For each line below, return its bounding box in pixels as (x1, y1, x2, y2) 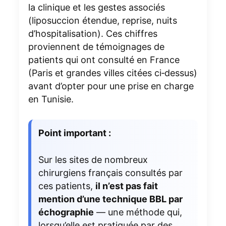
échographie (38, 206, 94, 217)
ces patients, (38, 180, 95, 191)
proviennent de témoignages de (28, 41, 164, 52)
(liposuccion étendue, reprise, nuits (28, 15, 177, 26)
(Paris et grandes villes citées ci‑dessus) (28, 67, 197, 78)
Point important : (38, 127, 111, 138)
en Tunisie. (28, 93, 74, 104)
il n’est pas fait (95, 180, 158, 191)
